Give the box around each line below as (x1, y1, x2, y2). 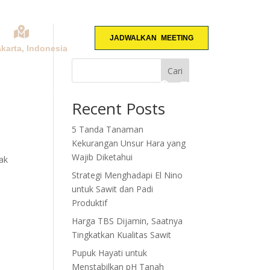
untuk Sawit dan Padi (72, 183, 154, 195)
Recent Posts (72, 98, 166, 119)
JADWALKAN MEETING (109, 34, 193, 42)
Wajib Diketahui (72, 151, 133, 163)
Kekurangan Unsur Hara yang (72, 137, 186, 149)
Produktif (72, 197, 108, 209)
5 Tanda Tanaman (72, 124, 144, 135)
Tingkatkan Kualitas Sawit (72, 229, 172, 240)
